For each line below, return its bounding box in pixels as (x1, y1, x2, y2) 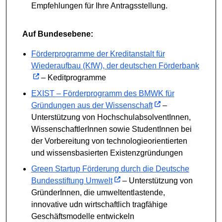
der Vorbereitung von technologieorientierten (31, 136, 187, 145)
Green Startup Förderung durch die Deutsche (31, 164, 189, 173)
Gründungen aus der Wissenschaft (31, 101, 153, 110)
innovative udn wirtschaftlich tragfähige (31, 200, 167, 209)
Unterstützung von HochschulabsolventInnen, (31, 112, 191, 121)
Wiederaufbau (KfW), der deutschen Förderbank (31, 61, 199, 70)
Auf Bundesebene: (22, 29, 93, 38)
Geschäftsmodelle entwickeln (31, 212, 134, 221)
